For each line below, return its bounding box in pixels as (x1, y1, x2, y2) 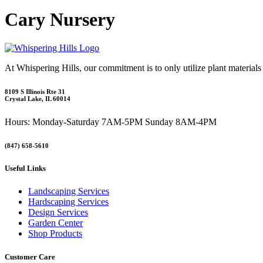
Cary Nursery (5, 8, 115, 30)
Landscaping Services (28, 186, 109, 197)
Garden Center (28, 218, 83, 228)
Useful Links (5, 164, 46, 173)
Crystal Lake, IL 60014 (5, 95, 70, 103)
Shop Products (28, 228, 82, 239)
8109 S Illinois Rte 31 (5, 88, 65, 96)
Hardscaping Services (28, 197, 109, 207)
